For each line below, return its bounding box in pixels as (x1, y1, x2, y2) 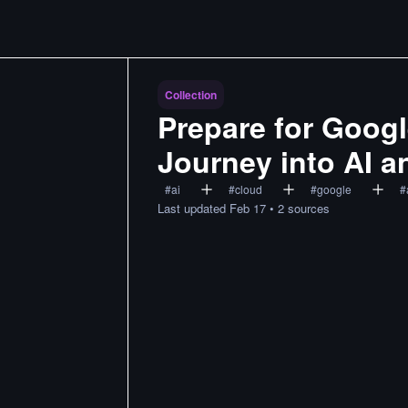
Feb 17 (229, 199, 266, 217)
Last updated (158, 199, 229, 217)
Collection (165, 87, 217, 103)
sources (288, 199, 330, 217)
